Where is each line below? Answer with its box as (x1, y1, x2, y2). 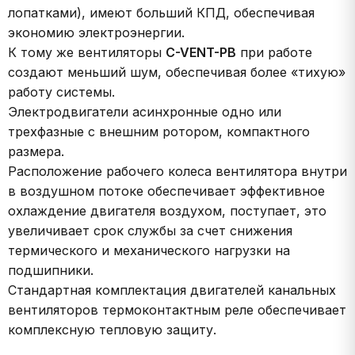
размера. (8, 143, 64, 159)
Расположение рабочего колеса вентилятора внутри (8, 163, 347, 179)
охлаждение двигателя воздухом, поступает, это (8, 203, 326, 219)
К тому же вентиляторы (8, 44, 166, 60)
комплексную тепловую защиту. (8, 322, 216, 338)
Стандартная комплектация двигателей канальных (8, 282, 336, 298)
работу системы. (8, 84, 115, 100)
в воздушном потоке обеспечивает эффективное (8, 183, 325, 199)
